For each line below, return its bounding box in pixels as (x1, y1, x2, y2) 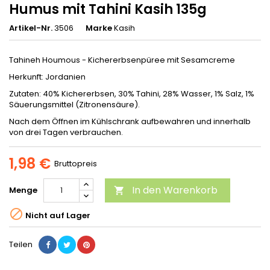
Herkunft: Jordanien (9, 71, 86, 83)
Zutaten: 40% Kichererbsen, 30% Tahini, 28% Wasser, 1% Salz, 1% (9, 87, 254, 99)
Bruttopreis (54, 157, 97, 169)
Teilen (9, 238, 33, 250)
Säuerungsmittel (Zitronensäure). (9, 98, 140, 110)
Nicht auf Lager (24, 209, 90, 221)
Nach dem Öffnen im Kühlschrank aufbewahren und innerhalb (9, 115, 251, 127)
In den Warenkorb (132, 183, 218, 197)
